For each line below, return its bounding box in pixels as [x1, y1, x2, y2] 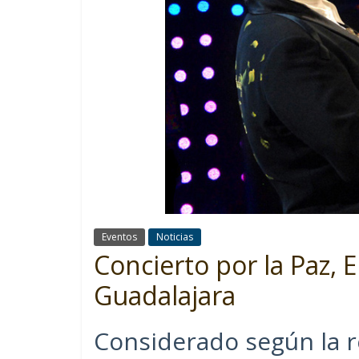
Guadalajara [94, 277, 236, 313]
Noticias [156, 229, 193, 244]
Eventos [102, 229, 137, 244]
